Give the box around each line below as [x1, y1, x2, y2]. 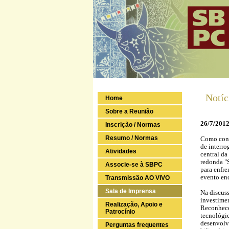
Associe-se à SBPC [105, 161, 163, 168]
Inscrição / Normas [105, 121, 161, 128]
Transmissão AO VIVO [105, 174, 170, 181]
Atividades [105, 148, 136, 155]
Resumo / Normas [105, 134, 158, 142]
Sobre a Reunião [105, 108, 153, 115]
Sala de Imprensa [105, 188, 156, 195]
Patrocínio [105, 208, 135, 215]
